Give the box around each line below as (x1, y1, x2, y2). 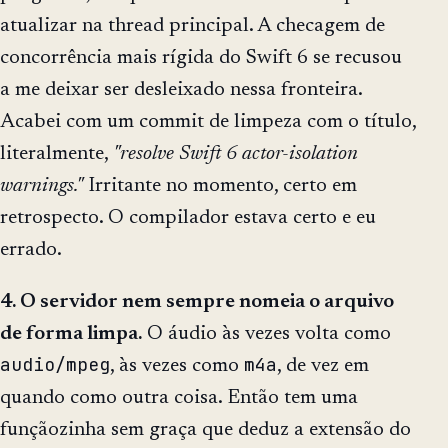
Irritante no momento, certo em (83, 175, 357, 196)
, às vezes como (110, 355, 244, 376)
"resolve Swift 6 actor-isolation (113, 143, 358, 164)
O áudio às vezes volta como (142, 323, 391, 344)
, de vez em (277, 355, 369, 376)
